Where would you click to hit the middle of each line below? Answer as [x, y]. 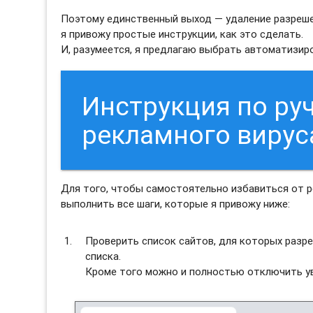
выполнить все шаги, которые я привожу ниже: [176, 204]
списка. [103, 256]
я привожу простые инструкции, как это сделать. [182, 34]
